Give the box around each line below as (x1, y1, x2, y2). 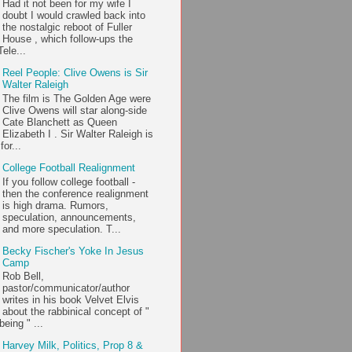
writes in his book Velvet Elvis (2, 294, 140, 306)
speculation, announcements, (2, 211, 137, 223)
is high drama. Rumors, (2, 199, 109, 211)
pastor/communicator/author (2, 282, 130, 295)
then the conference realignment (2, 187, 149, 200)
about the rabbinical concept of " (2, 306, 150, 318)
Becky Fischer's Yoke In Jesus (2, 244, 145, 257)
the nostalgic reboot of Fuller (2, 21, 133, 34)
